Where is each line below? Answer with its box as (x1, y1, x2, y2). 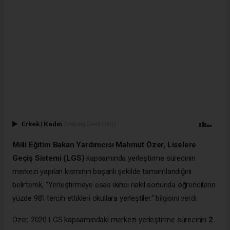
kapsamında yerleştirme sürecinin (86, 153, 196, 163)
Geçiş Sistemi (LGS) (12, 153, 87, 163)
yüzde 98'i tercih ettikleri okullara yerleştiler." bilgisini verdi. (12, 193, 200, 203)
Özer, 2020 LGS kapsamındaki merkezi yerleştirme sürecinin (12, 215, 207, 224)
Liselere (165, 140, 197, 149)
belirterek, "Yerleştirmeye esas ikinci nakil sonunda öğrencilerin (12, 180, 216, 189)
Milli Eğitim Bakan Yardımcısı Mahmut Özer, (12, 140, 165, 149)
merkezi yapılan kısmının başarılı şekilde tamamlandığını (12, 166, 192, 176)
